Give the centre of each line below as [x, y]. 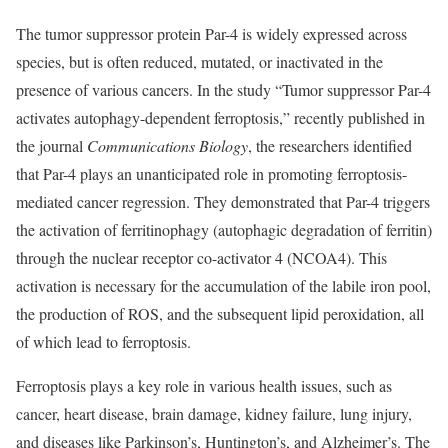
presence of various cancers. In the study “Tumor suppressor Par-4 [223, 89]
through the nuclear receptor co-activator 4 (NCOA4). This [201, 257]
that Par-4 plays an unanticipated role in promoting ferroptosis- [211, 173]
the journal [51, 145]
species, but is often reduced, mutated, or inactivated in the [199, 61]
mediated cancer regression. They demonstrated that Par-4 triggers [223, 201]
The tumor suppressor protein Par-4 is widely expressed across [211, 33]
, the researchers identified [330, 145]
